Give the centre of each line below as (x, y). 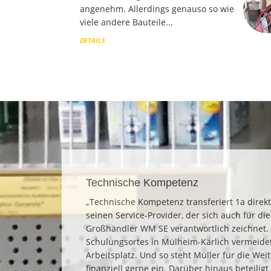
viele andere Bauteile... (126, 22)
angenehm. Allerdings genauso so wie (157, 8)
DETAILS (93, 40)
